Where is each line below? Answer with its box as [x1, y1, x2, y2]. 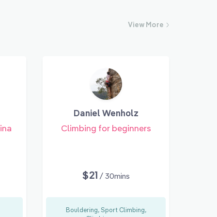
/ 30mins [99, 170, 130, 181]
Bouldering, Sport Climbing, [65, 205, 146, 214]
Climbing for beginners [61, 122, 151, 134]
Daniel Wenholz [73, 107, 139, 119]
